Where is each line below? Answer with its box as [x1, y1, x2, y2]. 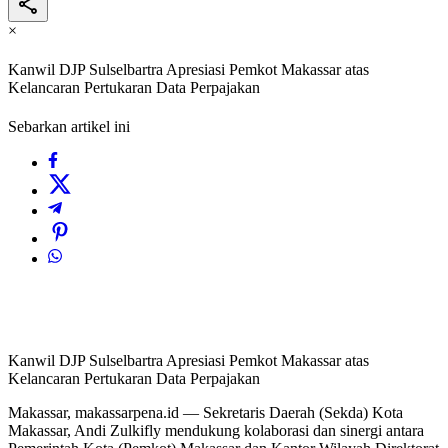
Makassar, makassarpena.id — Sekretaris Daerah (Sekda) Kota [8, 404, 403, 422]
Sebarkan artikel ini [8, 118, 130, 136]
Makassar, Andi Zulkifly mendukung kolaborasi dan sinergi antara [8, 422, 424, 440]
